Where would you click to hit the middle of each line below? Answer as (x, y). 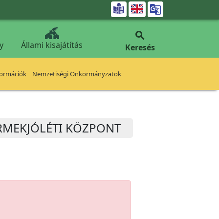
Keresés (140, 47)
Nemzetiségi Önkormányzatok (77, 74)
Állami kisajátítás (52, 45)
